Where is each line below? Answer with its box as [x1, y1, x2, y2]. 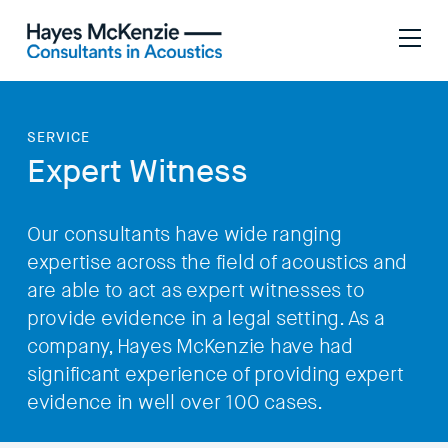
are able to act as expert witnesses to [26, 278, 365, 303]
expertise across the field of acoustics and [26, 250, 408, 275]
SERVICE [26, 128, 90, 146]
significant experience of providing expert [26, 362, 404, 387]
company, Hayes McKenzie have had [26, 334, 353, 359]
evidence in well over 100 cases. [26, 390, 323, 415]
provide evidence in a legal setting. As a [26, 306, 385, 331]
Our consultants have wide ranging [26, 222, 342, 247]
